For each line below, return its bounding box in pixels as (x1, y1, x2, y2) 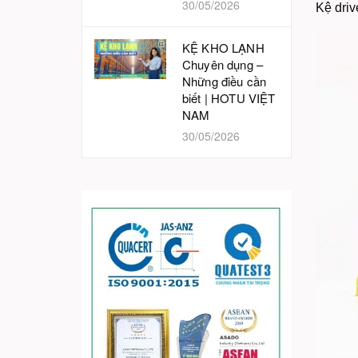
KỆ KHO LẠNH (182, 39, 265, 56)
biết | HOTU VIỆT (182, 89, 276, 106)
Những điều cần (182, 73, 267, 89)
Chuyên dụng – (182, 56, 263, 73)
